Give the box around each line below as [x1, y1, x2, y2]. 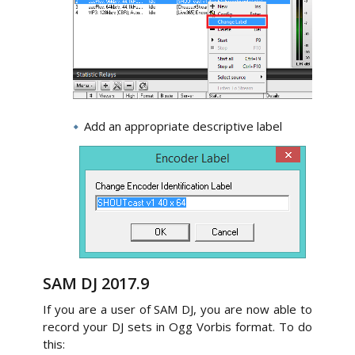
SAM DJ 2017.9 [43, 272, 149, 294]
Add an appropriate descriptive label [84, 117, 282, 134]
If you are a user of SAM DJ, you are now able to [43, 300, 312, 317]
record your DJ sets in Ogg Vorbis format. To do [43, 318, 312, 334]
